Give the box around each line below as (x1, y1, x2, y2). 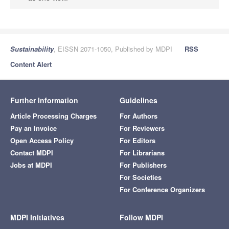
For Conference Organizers (120, 184, 205, 194)
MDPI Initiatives (10, 212, 64, 222)
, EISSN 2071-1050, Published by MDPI (54, 43, 172, 54)
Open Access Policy (10, 135, 74, 145)
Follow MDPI (120, 212, 163, 222)
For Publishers (120, 159, 167, 170)
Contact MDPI (10, 147, 53, 157)
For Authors (120, 110, 157, 121)
